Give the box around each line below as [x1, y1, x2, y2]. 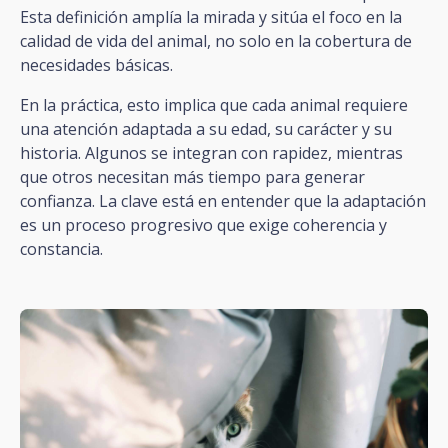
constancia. [20, 237, 103, 260]
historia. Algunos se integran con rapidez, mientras [20, 141, 403, 164]
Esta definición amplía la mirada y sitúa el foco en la [20, 5, 402, 28]
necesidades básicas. [20, 53, 173, 76]
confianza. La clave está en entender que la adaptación [20, 189, 426, 212]
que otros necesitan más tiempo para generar [20, 165, 365, 188]
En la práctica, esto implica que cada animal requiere [20, 93, 408, 116]
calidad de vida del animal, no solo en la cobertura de [20, 29, 412, 52]
